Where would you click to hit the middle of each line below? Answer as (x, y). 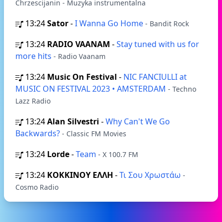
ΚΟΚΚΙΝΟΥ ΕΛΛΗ (80, 175)
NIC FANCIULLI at (155, 77)
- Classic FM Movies (94, 134)
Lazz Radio (33, 101)
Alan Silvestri (73, 121)
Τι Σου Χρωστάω (151, 175)
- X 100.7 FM (118, 154)
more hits (34, 56)
